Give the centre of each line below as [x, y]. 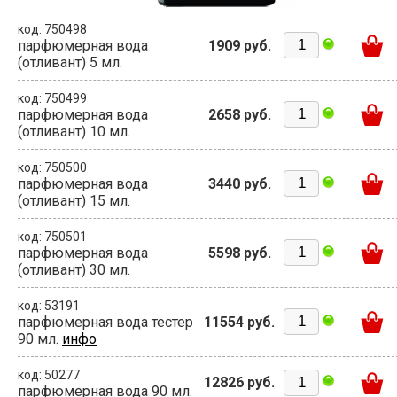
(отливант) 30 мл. [74, 270]
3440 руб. [239, 184]
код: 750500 [52, 168]
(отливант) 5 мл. [70, 63]
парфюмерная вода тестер [105, 323]
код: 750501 [52, 237]
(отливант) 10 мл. [74, 132]
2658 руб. [239, 115]
